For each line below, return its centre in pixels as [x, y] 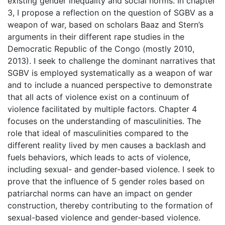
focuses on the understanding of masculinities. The [104, 121]
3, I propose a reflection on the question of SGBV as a [110, 12]
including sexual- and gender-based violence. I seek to [111, 169]
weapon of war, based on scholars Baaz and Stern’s [105, 24]
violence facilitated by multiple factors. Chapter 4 [102, 109]
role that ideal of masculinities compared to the [98, 133]
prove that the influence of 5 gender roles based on [106, 181]
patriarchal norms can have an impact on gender [100, 193]
